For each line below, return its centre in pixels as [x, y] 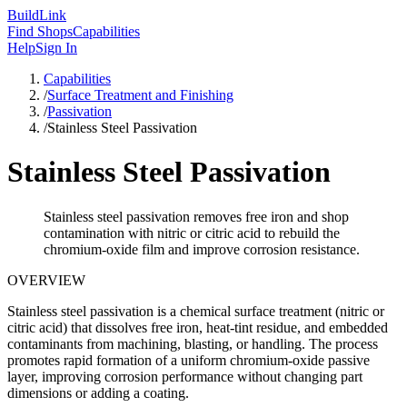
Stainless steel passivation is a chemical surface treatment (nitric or [196, 311]
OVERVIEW [46, 280]
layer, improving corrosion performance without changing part [185, 376]
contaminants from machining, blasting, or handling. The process [193, 343]
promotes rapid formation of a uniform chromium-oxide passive [189, 360]
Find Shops [40, 31]
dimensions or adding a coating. [98, 392]
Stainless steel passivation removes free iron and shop [196, 216]
